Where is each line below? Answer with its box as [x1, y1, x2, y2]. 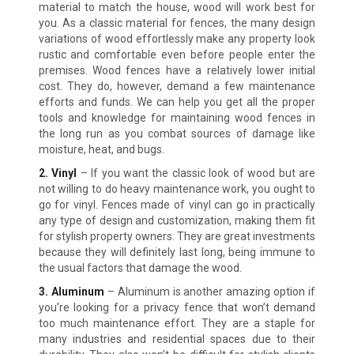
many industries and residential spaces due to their [38, 333, 316, 346]
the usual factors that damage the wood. [38, 262, 242, 275]
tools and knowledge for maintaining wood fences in [38, 111, 316, 125]
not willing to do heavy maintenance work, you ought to [38, 183, 316, 196]
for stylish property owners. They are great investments [38, 230, 316, 243]
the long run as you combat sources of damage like [38, 127, 316, 141]
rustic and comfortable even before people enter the [38, 48, 316, 62]
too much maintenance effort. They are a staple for [38, 317, 316, 330]
